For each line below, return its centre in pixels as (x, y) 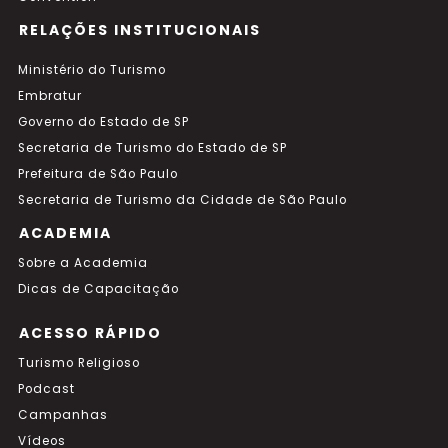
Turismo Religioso (79, 363)
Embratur (50, 96)
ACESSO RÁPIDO (90, 333)
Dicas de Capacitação (98, 289)
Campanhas (63, 415)
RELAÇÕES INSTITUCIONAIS (140, 30)
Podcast (46, 389)
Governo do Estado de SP (103, 122)
